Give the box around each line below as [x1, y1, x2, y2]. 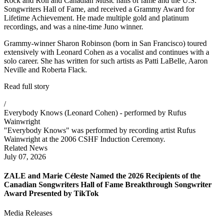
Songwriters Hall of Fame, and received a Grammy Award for [4, 5, 195, 13]
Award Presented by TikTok [4, 189, 99, 198]
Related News [4, 144, 47, 152]
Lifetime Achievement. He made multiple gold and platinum [4, 14, 189, 22]
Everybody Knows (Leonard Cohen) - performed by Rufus [4, 109, 186, 117]
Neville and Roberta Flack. [4, 66, 87, 74]
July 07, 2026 [4, 153, 46, 161]
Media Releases [4, 208, 52, 217]
